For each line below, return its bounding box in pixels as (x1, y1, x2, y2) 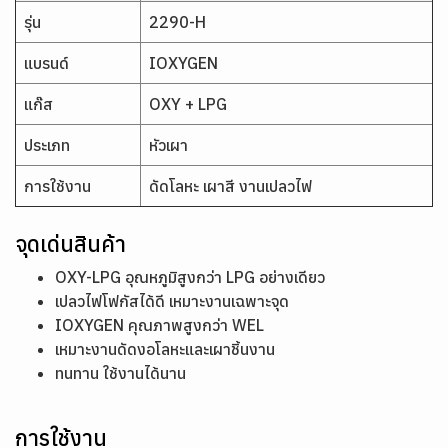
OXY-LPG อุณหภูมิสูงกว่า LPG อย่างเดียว (55, 267, 325, 287)
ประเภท (24, 135, 70, 155)
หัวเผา (149, 135, 188, 155)
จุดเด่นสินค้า (15, 229, 126, 258)
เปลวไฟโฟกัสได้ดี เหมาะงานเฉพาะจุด (55, 291, 289, 311)
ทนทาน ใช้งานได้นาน (55, 363, 186, 383)
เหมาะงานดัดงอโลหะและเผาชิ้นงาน (55, 339, 275, 359)
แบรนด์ (24, 53, 69, 73)
